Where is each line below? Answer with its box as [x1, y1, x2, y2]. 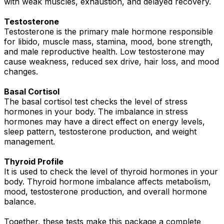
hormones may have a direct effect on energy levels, [4, 116, 205, 127]
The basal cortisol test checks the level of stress [4, 96, 187, 107]
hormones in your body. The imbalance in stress [4, 106, 188, 117]
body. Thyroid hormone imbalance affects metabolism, [4, 176, 211, 187]
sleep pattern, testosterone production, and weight [4, 126, 196, 137]
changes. [4, 66, 38, 77]
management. [4, 136, 55, 147]
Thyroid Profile [4, 156, 63, 167]
